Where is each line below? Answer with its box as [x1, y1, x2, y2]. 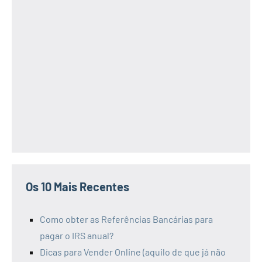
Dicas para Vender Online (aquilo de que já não [40, 246, 226, 258]
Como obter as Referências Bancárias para [40, 213, 213, 225]
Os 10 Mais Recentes [26, 180, 129, 194]
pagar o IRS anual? [40, 230, 113, 242]
